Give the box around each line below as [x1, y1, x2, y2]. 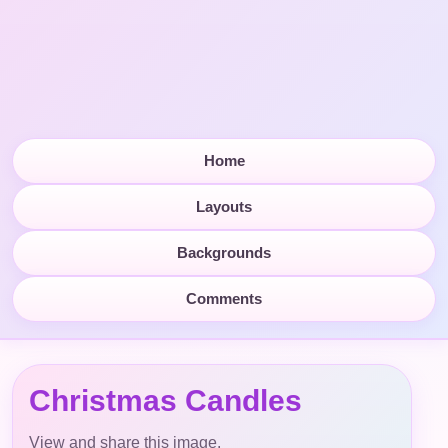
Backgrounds [177, 244, 271, 261]
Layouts [196, 198, 252, 215]
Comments [186, 290, 262, 307]
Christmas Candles [29, 383, 302, 417]
